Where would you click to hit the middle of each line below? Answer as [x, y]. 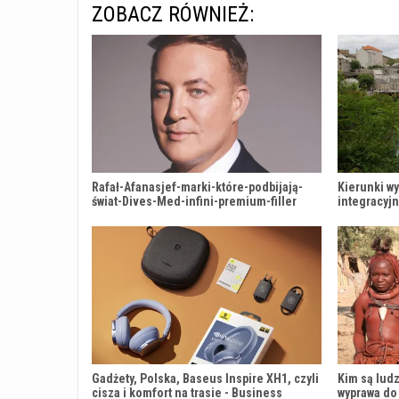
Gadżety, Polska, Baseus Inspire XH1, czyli [205, 378]
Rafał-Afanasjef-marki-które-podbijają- [197, 187]
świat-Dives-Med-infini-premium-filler [194, 201]
